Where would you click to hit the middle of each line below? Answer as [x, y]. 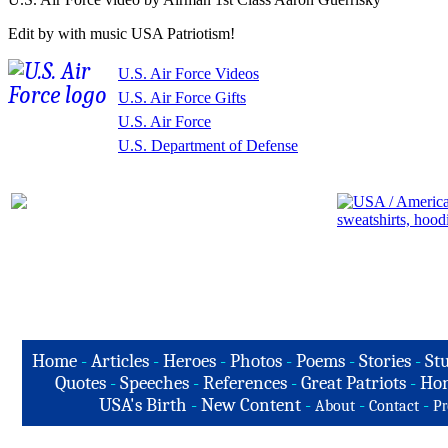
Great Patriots [353, 383]
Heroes [189, 361]
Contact [393, 406]
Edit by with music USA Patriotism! [121, 34]
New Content [250, 405]
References [245, 383]
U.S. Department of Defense [208, 146]
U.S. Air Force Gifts [182, 98]
